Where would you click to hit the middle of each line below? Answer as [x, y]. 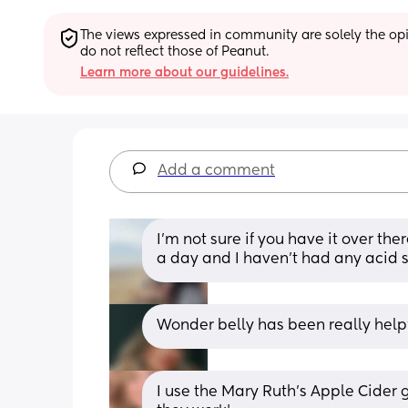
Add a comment [216, 171]
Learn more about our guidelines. [184, 72]
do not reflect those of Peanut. [174, 51]
